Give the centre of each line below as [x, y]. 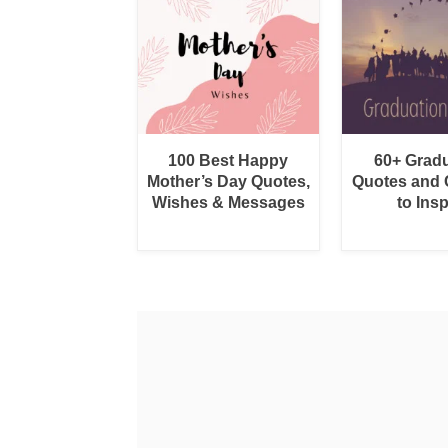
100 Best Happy [228, 160]
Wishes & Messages [228, 202]
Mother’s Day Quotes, [228, 181]
